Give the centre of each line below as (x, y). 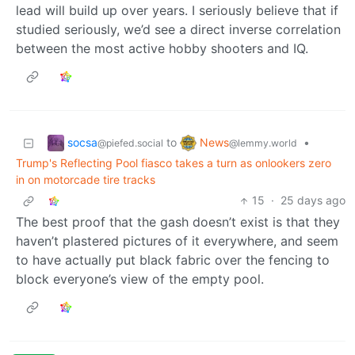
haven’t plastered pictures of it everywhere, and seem (177, 241)
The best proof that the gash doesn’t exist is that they (178, 222)
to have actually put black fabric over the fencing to (173, 260)
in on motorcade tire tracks (86, 180)
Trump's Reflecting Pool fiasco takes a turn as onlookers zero (174, 163)
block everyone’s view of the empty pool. (140, 279)
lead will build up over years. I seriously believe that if (177, 11)
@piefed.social (130, 143)
